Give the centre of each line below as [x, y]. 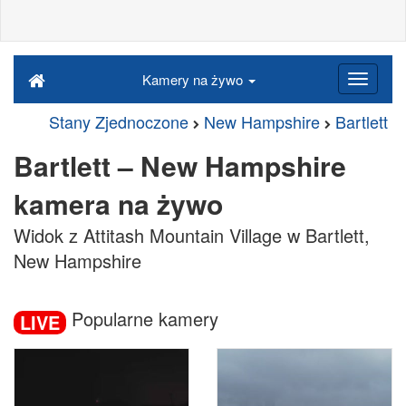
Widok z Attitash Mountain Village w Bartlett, [192, 235]
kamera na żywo [118, 203]
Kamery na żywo [194, 79]
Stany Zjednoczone [119, 121]
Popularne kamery [142, 319]
